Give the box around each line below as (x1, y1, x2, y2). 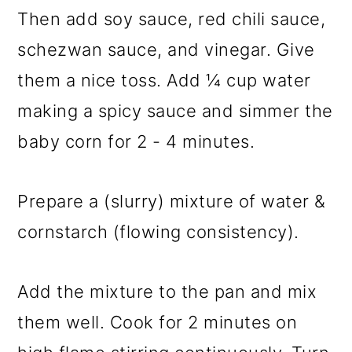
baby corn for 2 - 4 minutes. (17, 131, 255, 152)
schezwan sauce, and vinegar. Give (17, 39, 315, 60)
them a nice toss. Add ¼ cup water (17, 70, 311, 90)
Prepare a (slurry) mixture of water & (17, 191, 326, 211)
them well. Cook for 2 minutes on (17, 312, 298, 332)
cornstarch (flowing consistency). (17, 222, 299, 242)
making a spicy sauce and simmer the (17, 101, 333, 121)
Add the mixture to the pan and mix (17, 281, 317, 302)
